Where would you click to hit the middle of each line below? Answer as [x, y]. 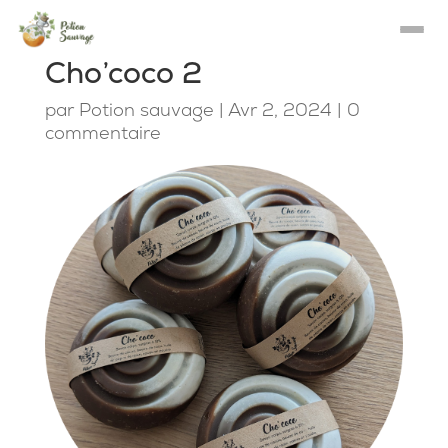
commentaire [102, 132]
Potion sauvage [146, 109]
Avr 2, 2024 [279, 109]
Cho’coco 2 [123, 72]
